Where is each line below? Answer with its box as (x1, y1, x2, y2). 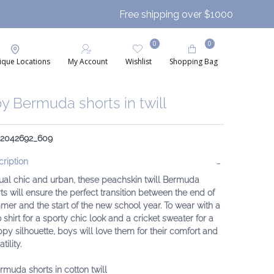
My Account (68, 56, 108, 67)
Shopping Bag (169, 56, 218, 67)
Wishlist (125, 56, 152, 67)
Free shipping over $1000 (119, 8, 233, 20)
